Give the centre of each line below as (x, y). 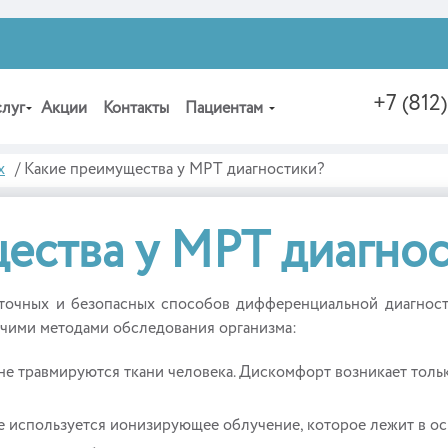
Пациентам (224, 109)
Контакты (136, 109)
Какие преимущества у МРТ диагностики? (174, 170)
